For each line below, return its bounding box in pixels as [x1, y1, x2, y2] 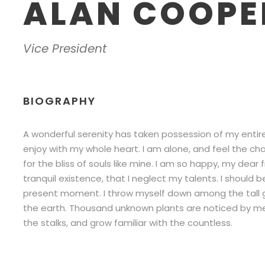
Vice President [22, 40, 106, 57]
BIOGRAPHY [22, 93, 96, 108]
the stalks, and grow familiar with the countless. [22, 216, 232, 229]
